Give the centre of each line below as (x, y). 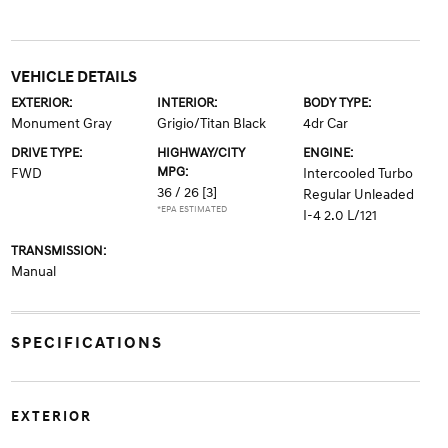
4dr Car (326, 124)
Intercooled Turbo (358, 174)
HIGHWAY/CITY (200, 153)
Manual (33, 272)
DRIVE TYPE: (46, 153)
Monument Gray (61, 124)
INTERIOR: (186, 103)
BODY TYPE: (337, 103)
